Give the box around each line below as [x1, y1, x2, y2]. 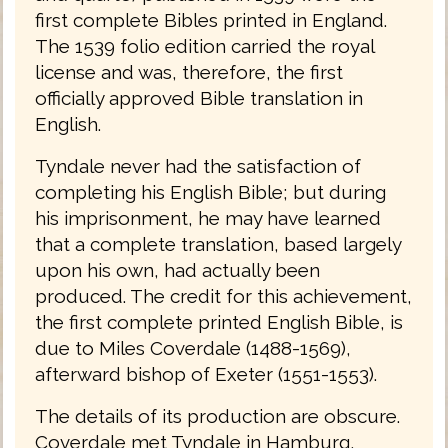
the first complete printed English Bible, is [35, 310, 403, 333]
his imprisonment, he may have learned [35, 206, 381, 229]
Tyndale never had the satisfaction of [35, 154, 361, 177]
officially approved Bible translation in [35, 86, 363, 109]
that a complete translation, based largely [35, 232, 401, 255]
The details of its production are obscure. [35, 404, 400, 427]
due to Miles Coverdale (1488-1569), [35, 336, 351, 359]
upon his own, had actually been [35, 258, 320, 281]
